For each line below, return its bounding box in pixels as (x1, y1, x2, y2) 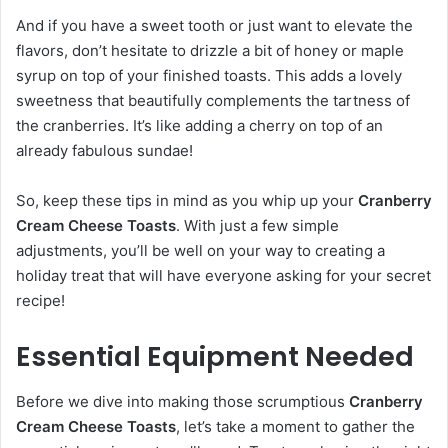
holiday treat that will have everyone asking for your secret (16, 266, 431, 286)
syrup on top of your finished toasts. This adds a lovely (16, 66, 402, 86)
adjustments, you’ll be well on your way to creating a (16, 241, 385, 261)
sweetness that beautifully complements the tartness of (16, 91, 410, 111)
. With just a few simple (176, 216, 339, 236)
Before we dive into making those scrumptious (16, 391, 349, 411)
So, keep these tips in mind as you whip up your (16, 191, 358, 211)
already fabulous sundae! (16, 141, 193, 161)
